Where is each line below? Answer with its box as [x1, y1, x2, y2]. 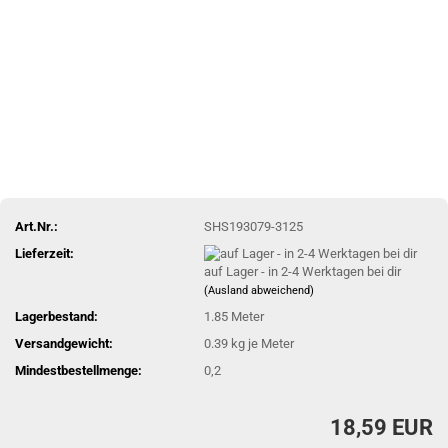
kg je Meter [228, 336, 295, 352]
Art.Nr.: [15, 218, 58, 234]
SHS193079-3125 [204, 218, 304, 234]
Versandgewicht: [15, 336, 113, 352]
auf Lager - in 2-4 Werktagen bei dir [204, 264, 402, 280]
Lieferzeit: [15, 245, 74, 261]
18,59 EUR [330, 414, 433, 440]
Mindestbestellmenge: [15, 363, 142, 379]
